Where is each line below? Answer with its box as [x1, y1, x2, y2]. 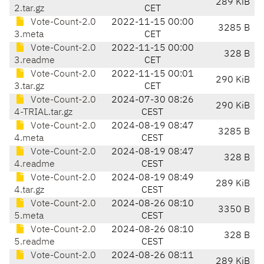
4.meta [14, 134, 44, 144]
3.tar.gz [14, 82, 44, 92]
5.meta [14, 212, 44, 222]
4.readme [14, 160, 55, 170]
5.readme [14, 237, 55, 247]
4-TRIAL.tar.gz [14, 108, 72, 118]
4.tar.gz [14, 186, 44, 196]
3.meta [14, 30, 44, 40]
